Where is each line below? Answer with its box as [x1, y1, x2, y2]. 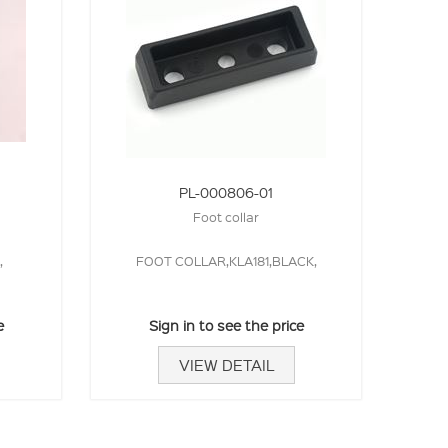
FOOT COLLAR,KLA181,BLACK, [135, 252, 317, 269]
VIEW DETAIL [178, 355, 274, 375]
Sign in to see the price [148, 316, 304, 334]
